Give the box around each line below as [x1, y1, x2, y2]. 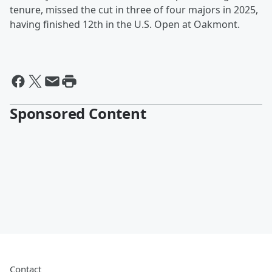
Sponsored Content [10, 103, 146, 124]
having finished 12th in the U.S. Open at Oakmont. [10, 18, 240, 32]
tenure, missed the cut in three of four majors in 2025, [10, 3, 258, 17]
